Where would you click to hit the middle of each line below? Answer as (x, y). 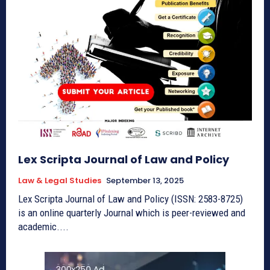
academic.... (43, 226)
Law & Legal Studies (60, 180)
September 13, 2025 (145, 180)
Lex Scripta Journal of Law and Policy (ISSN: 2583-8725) (130, 199)
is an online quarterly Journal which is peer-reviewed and (132, 212)
